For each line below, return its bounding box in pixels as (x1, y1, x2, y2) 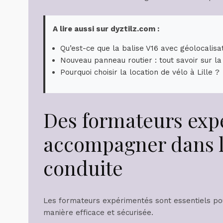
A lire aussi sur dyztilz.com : (53, 24, 159, 33)
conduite (43, 154, 123, 181)
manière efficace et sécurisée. (43, 208, 153, 217)
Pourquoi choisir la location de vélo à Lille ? (60, 67, 220, 77)
